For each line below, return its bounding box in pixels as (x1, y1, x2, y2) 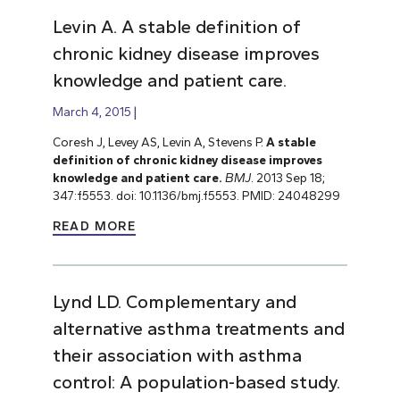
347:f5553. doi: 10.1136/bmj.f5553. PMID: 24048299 (52, 187, 340, 203)
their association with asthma (52, 344, 302, 366)
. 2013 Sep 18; (250, 170, 325, 185)
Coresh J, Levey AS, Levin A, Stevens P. (52, 134, 266, 149)
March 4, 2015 (52, 104, 131, 119)
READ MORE (52, 218, 137, 234)
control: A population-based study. (52, 371, 340, 393)
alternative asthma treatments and (52, 317, 345, 339)
